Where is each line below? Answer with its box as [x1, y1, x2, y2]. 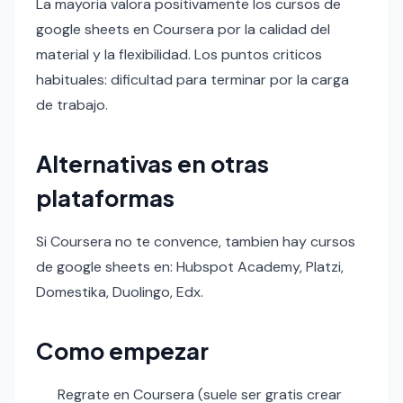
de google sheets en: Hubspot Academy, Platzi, [36, 256, 344, 276]
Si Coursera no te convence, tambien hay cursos [36, 231, 355, 251]
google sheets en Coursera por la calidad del [36, 19, 330, 39]
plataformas [36, 182, 175, 212]
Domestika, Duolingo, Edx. [36, 282, 203, 301]
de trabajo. [36, 94, 108, 114]
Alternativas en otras [36, 148, 269, 178]
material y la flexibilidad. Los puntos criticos [36, 44, 322, 64]
